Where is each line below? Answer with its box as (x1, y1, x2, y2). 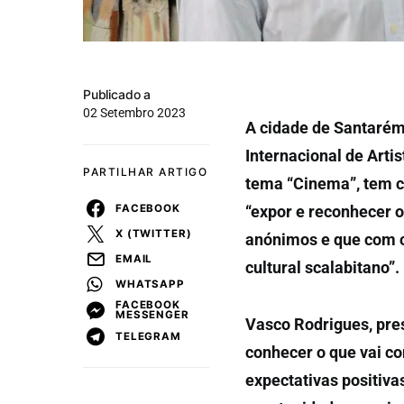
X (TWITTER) (115, 226, 192, 240)
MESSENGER (115, 308, 189, 321)
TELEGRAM (115, 329, 181, 343)
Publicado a (83, 87, 151, 102)
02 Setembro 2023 (83, 106, 186, 120)
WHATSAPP (115, 277, 185, 290)
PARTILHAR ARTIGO (83, 165, 207, 179)
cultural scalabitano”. (245, 258, 399, 277)
